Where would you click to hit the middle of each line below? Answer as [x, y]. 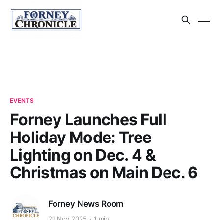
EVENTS [22, 100]
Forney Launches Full [88, 120]
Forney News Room [86, 204]
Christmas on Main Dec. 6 [104, 173]
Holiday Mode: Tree [81, 137]
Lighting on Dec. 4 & [83, 155]
